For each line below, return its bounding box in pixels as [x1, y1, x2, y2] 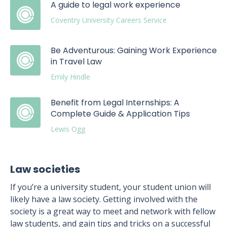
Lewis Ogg [51, 124, 85, 134]
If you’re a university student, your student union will [10, 181, 211, 193]
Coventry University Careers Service [51, 15, 167, 25]
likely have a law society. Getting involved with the [10, 194, 198, 205]
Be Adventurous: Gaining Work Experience [51, 45, 217, 56]
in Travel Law [51, 56, 102, 67]
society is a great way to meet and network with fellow [10, 206, 215, 217]
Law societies [10, 162, 80, 176]
